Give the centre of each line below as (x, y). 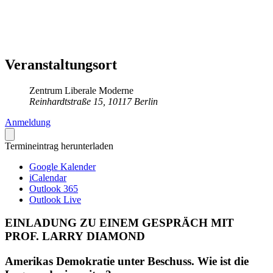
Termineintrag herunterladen (59, 146)
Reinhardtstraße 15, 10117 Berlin (94, 101)
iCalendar (48, 177)
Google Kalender (62, 166)
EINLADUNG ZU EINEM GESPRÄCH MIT (119, 223)
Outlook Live (55, 199)
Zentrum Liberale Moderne (81, 90)
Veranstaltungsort (61, 64)
